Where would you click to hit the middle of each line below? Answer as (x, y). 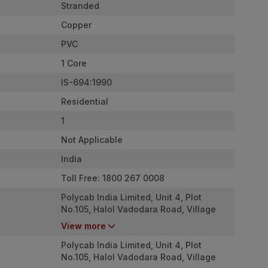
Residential (85, 101)
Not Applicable (92, 139)
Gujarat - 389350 (97, 233)
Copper (76, 25)
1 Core (74, 63)
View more (83, 226)
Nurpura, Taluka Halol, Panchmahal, (136, 221)
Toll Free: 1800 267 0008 (113, 178)
